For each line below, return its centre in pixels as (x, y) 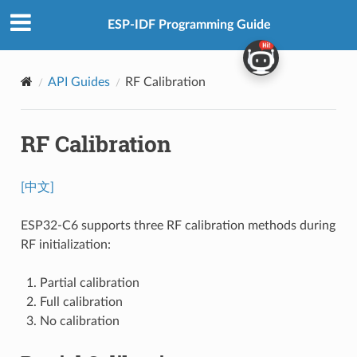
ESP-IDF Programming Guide (189, 25)
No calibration (79, 321)
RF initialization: (65, 244)
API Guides (78, 82)
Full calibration (81, 302)
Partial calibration (89, 282)
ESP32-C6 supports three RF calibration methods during (178, 225)
